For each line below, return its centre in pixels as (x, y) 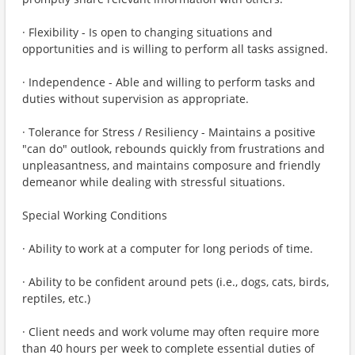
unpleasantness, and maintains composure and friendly (171, 165)
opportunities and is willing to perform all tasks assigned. (175, 49)
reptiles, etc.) (56, 298)
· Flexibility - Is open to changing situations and (147, 32)
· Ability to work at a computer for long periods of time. (168, 248)
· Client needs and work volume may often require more (171, 332)
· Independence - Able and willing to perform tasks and (169, 82)
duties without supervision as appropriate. (136, 99)
